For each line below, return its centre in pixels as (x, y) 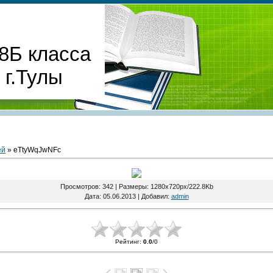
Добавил (154, 197)
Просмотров (79, 187)
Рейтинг (127, 242)
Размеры (133, 187)
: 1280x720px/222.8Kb (180, 187)
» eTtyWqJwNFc (33, 150)
